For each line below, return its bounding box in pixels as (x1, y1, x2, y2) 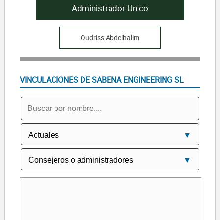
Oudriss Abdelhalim (80, 32, 139, 42)
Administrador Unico (71, 2, 148, 14)
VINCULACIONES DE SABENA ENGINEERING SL (19, 74, 184, 85)
